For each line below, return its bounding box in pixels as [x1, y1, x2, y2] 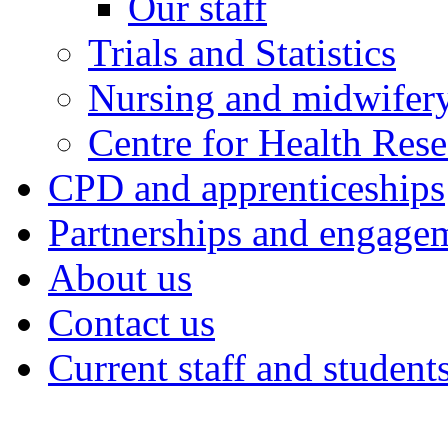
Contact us [48, 301, 215, 344]
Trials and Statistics [88, 31, 396, 74]
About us [48, 256, 192, 299]
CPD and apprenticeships [48, 166, 445, 209]
